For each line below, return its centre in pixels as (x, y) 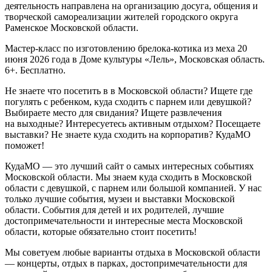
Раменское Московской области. (72, 27)
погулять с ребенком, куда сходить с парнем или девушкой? (128, 101)
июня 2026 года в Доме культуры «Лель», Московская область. (135, 59)
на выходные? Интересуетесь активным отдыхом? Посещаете (133, 123)
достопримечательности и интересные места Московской (124, 220)
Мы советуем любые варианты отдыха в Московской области (133, 252)
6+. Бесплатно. (35, 70)
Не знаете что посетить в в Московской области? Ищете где (129, 90)
